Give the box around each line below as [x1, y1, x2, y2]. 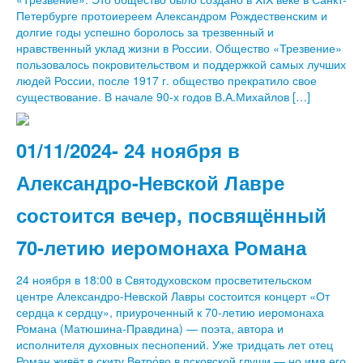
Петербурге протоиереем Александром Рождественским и [16, 7, 327, 23]
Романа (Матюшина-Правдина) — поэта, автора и [16, 320, 284, 336]
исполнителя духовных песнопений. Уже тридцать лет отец [16, 336, 333, 352]
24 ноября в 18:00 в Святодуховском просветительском [16, 271, 312, 288]
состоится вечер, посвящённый [16, 201, 327, 228]
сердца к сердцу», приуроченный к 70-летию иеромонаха [16, 304, 324, 320]
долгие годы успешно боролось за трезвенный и [16, 23, 274, 40]
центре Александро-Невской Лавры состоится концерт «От [16, 288, 330, 304]
